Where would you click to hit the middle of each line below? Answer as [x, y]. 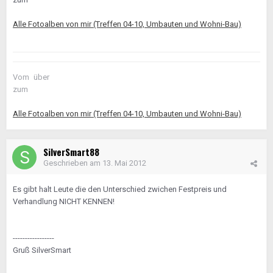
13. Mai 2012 [124, 163]
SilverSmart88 [71, 152]
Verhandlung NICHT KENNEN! [64, 201]
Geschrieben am [73, 163]
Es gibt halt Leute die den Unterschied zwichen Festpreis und [120, 189]
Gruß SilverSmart [42, 250]
